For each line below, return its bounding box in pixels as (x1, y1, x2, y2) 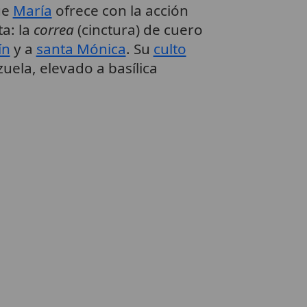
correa (33, 19, 74, 39)
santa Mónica (36, 38, 126, 58)
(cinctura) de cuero (73, 19, 203, 39)
